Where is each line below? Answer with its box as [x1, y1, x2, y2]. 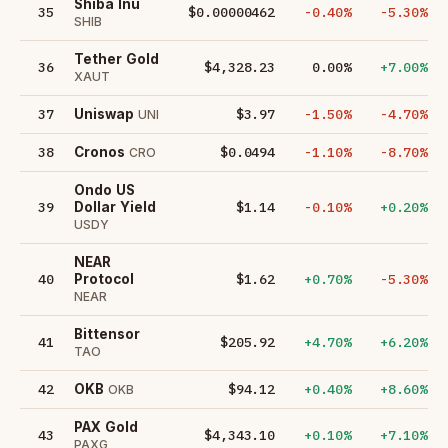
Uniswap [74, 105, 134, 122]
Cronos [74, 143, 125, 160]
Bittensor [74, 325, 140, 342]
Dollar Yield [74, 198, 156, 215]
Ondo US [74, 181, 135, 198]
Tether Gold [74, 50, 159, 67]
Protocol [74, 270, 134, 287]
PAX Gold [74, 418, 138, 435]
